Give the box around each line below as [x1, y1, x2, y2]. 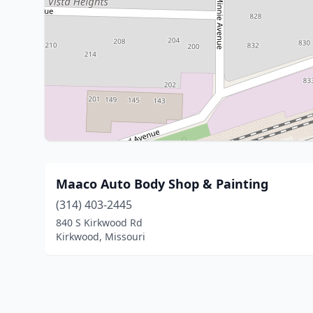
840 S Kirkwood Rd [56, 216, 143, 229]
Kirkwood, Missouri [56, 230, 145, 243]
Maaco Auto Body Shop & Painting [56, 175, 268, 192]
